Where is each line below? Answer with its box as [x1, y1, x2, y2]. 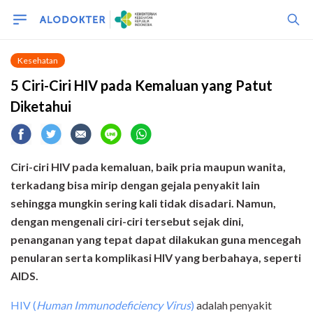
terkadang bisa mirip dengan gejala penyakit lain [10, 178, 260, 191]
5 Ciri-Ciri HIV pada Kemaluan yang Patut [10, 77, 272, 94]
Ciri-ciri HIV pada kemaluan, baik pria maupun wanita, [10, 160, 286, 173]
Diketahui [10, 98, 71, 115]
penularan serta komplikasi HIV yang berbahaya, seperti [10, 251, 301, 264]
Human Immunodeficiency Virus [36, 298, 191, 312]
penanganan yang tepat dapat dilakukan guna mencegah [10, 233, 301, 246]
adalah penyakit [194, 298, 272, 312]
